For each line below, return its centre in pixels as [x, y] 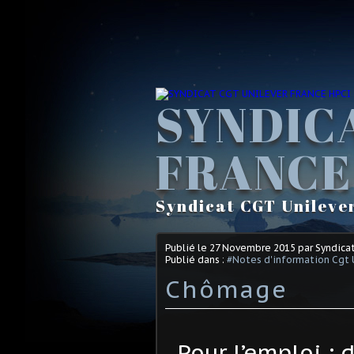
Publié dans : [196, 259]
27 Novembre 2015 [252, 247]
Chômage [226, 288]
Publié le [187, 247]
